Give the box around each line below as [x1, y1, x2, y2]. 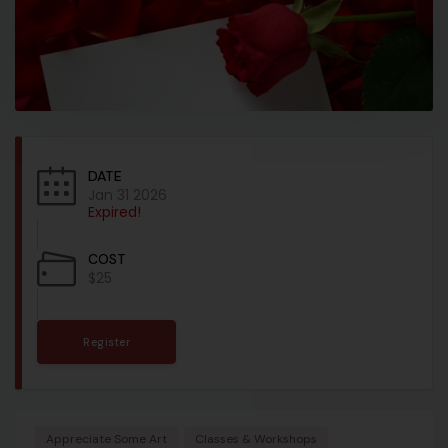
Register [83, 334, 130, 349]
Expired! [88, 201, 141, 222]
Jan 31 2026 [88, 184, 167, 205]
